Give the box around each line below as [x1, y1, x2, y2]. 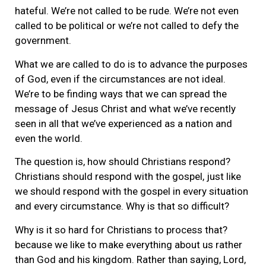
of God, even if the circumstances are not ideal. [15, 72, 226, 85]
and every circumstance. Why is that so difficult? [15, 200, 229, 213]
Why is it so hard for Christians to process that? [15, 223, 227, 236]
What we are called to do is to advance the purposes [15, 58, 248, 70]
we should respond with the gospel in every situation [15, 185, 248, 198]
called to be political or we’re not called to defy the [15, 20, 239, 32]
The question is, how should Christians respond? [15, 156, 230, 168]
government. [15, 34, 71, 47]
